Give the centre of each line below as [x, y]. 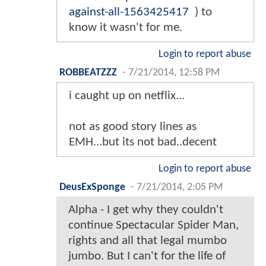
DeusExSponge [92, 187]
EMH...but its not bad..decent [143, 142]
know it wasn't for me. [126, 27]
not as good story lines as [133, 126]
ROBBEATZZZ [88, 72]
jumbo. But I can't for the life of [147, 256]
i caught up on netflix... [127, 96]
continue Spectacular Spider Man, [153, 225]
